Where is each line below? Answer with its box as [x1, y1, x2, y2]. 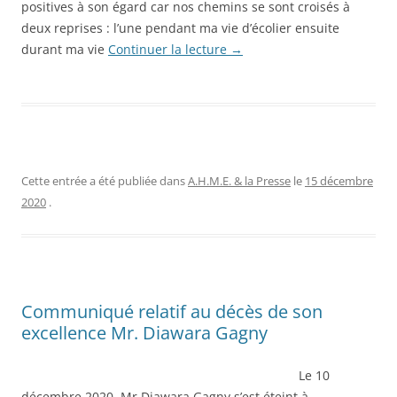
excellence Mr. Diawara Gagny [21, 320, 268, 345]
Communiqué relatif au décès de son [21, 299, 323, 323]
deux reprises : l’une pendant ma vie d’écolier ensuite [21, 19, 339, 36]
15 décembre [305, 172, 373, 189]
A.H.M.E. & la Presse [188, 172, 291, 189]
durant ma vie [21, 40, 108, 58]
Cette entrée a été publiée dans [21, 172, 188, 189]
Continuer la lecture [108, 40, 230, 58]
